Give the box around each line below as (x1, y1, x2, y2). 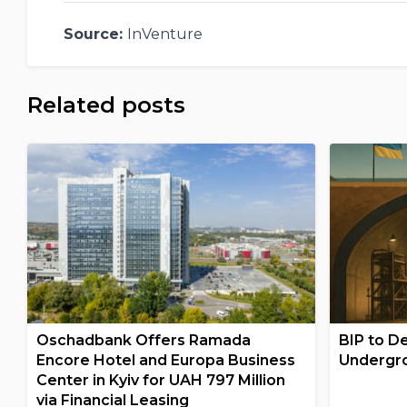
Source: (63, 25, 127, 43)
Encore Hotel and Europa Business (35, 352, 295, 369)
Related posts (26, 91, 185, 118)
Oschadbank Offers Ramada (35, 332, 251, 349)
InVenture (126, 25, 203, 43)
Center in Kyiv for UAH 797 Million (35, 372, 285, 389)
